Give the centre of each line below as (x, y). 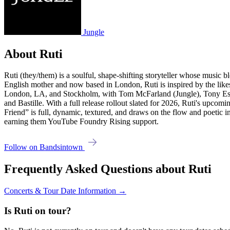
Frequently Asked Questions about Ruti (108, 169)
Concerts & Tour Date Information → (65, 191)
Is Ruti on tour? (38, 210)
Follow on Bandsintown (44, 147)
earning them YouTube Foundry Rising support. (81, 122)
